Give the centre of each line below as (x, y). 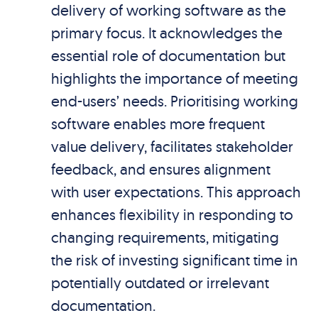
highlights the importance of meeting (174, 78)
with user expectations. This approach (176, 192)
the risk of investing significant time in (174, 260)
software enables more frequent (158, 124)
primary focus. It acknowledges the (166, 33)
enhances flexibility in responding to (172, 214)
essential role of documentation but (168, 55)
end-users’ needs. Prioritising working (174, 101)
